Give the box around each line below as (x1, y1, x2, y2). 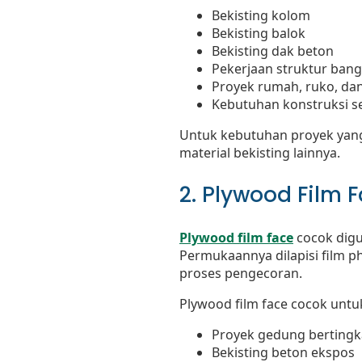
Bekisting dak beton (212, 42, 334, 61)
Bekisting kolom (212, 6, 310, 25)
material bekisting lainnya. (179, 144, 340, 162)
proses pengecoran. (179, 264, 302, 283)
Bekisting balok (212, 24, 305, 43)
